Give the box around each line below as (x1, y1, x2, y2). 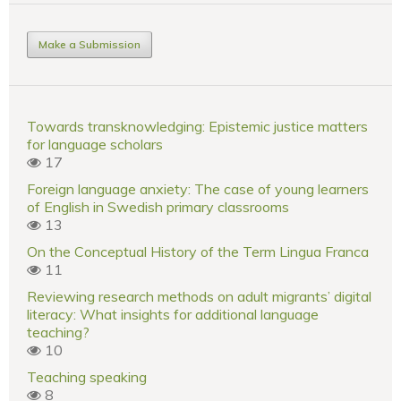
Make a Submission (38, 37, 141, 51)
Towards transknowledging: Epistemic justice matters (27, 116, 368, 135)
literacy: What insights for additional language (27, 304, 319, 323)
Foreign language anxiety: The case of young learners (27, 179, 369, 198)
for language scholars (27, 134, 163, 153)
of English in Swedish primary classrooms (27, 197, 289, 216)
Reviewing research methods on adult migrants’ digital (27, 286, 371, 305)
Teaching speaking (27, 367, 147, 386)
